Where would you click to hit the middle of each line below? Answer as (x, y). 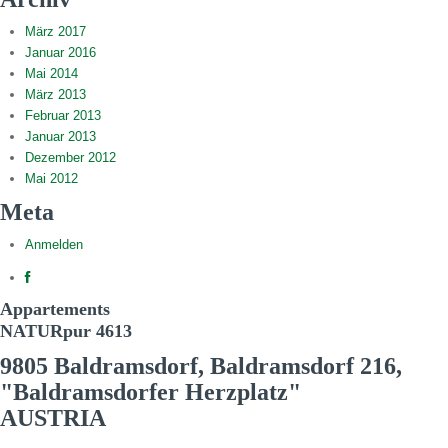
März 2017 (55, 32)
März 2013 (55, 95)
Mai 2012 (51, 179)
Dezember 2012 (70, 158)
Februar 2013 (63, 116)
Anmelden (54, 245)
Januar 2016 (60, 53)
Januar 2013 (60, 137)
